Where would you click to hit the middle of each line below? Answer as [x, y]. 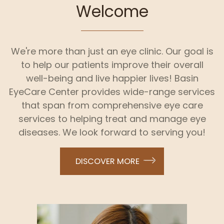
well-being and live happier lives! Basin [112, 78]
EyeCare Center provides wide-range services [112, 92]
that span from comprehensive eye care [112, 105]
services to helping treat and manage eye [112, 119]
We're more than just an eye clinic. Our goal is [112, 51]
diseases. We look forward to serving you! [112, 132]
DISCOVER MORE [107, 161]
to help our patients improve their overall [112, 65]
